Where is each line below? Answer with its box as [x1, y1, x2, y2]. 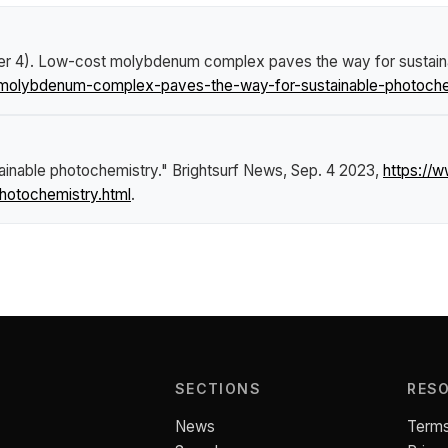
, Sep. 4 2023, [283, 161, 383, 181]
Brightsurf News [172, 161, 283, 181]
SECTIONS [174, 380, 262, 398]
